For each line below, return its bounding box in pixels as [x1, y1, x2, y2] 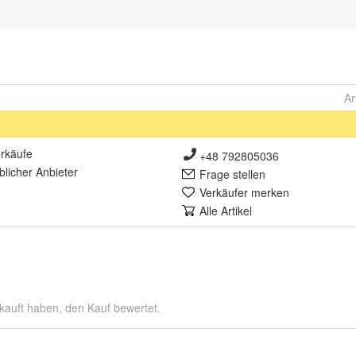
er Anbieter [22, 164, 78, 180]
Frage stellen [199, 166, 265, 182]
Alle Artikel [199, 203, 252, 219]
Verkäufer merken [199, 184, 289, 200]
